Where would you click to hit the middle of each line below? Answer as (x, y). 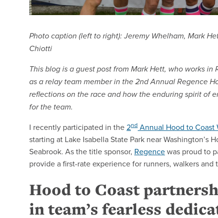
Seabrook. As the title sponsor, (82, 152)
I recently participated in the (78, 127)
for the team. (51, 108)
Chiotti (41, 49)
